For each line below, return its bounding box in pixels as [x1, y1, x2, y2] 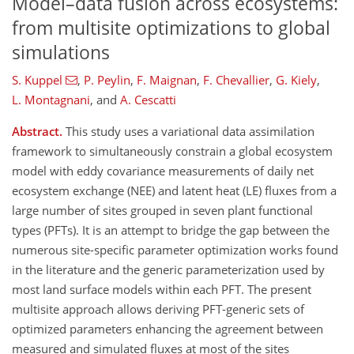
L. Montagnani [12, 92, 90, 108]
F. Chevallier [202, 72, 269, 88]
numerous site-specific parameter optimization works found [12, 242, 338, 258]
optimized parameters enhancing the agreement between [12, 321, 323, 337]
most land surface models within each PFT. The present [12, 281, 311, 298]
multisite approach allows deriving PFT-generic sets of [12, 301, 304, 318]
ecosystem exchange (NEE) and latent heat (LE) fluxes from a [12, 183, 337, 199]
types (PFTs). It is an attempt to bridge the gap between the [12, 222, 330, 239]
